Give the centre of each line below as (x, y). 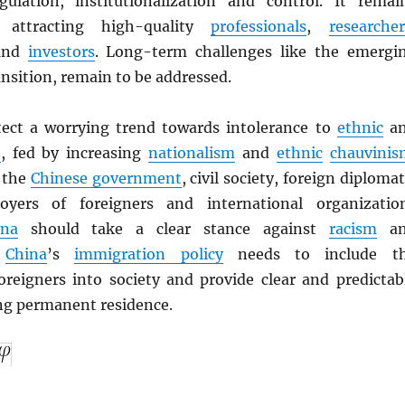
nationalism (192, 153)
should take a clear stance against (173, 229)
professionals (259, 27)
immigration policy (149, 254)
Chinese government (106, 179)
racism (353, 229)
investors (61, 52)
